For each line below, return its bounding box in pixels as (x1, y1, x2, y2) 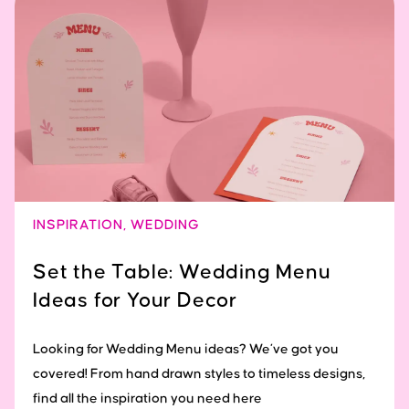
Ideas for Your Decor (33, 289, 238, 311)
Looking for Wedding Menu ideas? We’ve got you (33, 341, 339, 356)
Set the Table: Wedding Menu (33, 261, 331, 283)
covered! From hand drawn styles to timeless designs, (33, 366, 365, 381)
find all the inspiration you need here (33, 391, 262, 405)
